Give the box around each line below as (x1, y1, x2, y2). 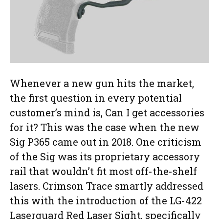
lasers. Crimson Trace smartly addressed (10, 179, 203, 192)
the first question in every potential (10, 91, 182, 104)
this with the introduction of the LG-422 (10, 194, 202, 207)
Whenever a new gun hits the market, (10, 76, 194, 89)
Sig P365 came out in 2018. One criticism (10, 135, 201, 148)
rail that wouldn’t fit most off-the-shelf (10, 164, 197, 177)
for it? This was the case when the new (10, 120, 199, 133)
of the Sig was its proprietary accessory (10, 150, 200, 163)
